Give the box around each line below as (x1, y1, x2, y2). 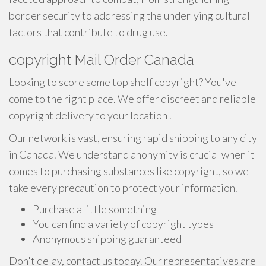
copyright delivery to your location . (9, 109, 172, 122)
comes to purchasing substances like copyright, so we (9, 164, 249, 178)
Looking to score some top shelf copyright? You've (9, 75, 236, 88)
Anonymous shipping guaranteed (33, 232, 182, 245)
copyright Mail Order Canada (9, 51, 194, 68)
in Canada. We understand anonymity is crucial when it (9, 148, 255, 161)
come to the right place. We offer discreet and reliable (9, 92, 256, 105)
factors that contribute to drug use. (9, 26, 168, 39)
